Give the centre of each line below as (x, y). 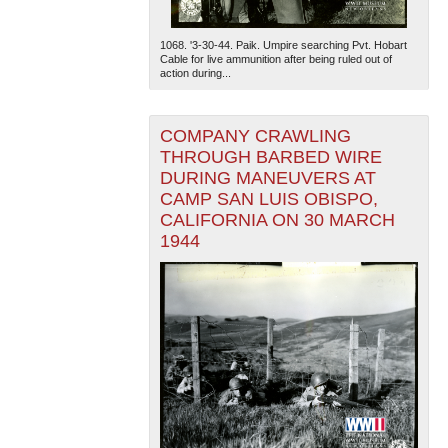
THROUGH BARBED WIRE (270, 156)
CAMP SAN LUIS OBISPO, (268, 198)
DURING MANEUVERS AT (267, 177)
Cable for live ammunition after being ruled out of (275, 58)
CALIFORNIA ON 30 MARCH (277, 219)
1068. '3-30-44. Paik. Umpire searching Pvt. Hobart (283, 44)
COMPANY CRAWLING (255, 135)
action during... (195, 72)
